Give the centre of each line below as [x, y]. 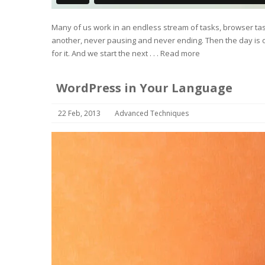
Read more [180, 53]
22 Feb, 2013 [79, 113]
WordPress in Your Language [144, 88]
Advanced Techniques [152, 113]
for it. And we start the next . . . [106, 53]
